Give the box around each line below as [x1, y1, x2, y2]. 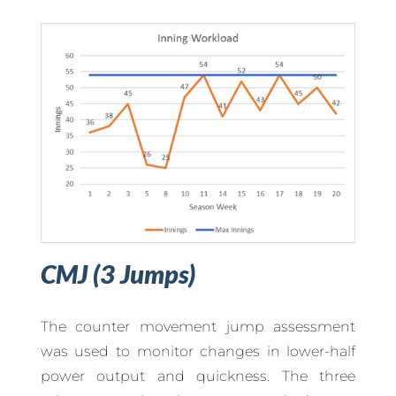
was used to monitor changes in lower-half [40, 343, 356, 361]
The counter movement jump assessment [40, 318, 356, 336]
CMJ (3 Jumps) [40, 258, 195, 290]
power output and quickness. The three [40, 368, 356, 385]
